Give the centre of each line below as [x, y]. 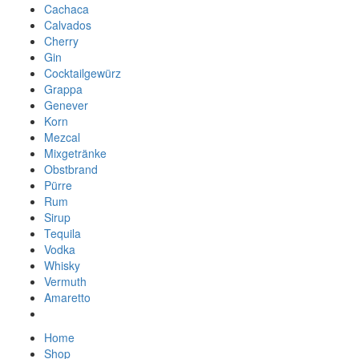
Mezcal [62, 137]
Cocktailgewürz [83, 73]
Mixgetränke [75, 153]
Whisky [62, 265]
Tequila [63, 233]
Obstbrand [71, 169]
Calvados [68, 24]
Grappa [63, 89]
